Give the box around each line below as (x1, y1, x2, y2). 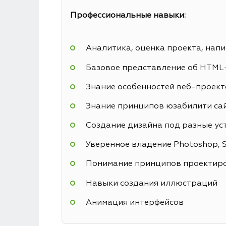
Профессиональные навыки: (70, 11, 186, 20)
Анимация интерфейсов (85, 198, 184, 207)
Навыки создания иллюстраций (85, 179, 217, 188)
